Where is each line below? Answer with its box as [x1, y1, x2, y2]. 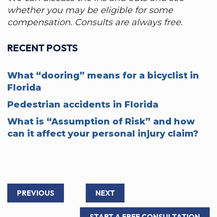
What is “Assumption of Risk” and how [7, 116, 195, 127]
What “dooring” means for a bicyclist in [7, 70, 199, 81]
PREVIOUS [17, 188, 54, 198]
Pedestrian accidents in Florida [7, 99, 158, 110]
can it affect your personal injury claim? [7, 128, 198, 139]
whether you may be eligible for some [7, 5, 173, 15]
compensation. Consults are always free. [7, 17, 183, 28]
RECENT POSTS [7, 42, 78, 54]
